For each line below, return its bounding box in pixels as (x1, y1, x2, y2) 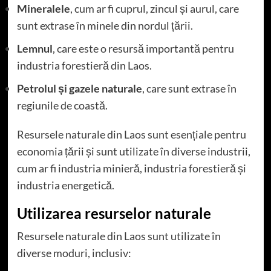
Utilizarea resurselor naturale (16, 204, 211, 222)
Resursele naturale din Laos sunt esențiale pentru (16, 127, 246, 141)
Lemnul (16, 41, 53, 55)
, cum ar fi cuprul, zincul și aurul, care (70, 1, 239, 15)
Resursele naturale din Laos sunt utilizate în (16, 229, 221, 243)
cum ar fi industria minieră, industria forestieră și (16, 161, 246, 175)
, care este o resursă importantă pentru (52, 41, 234, 55)
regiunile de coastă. (16, 98, 108, 112)
